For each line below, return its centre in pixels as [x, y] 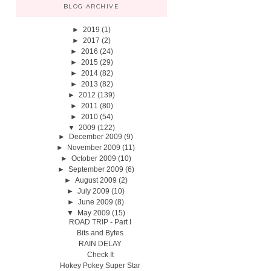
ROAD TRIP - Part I [100, 222]
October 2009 [93, 158]
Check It [100, 255]
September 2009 [96, 169]
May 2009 [93, 213]
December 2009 [96, 137]
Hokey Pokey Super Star [100, 266]
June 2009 [96, 202]
